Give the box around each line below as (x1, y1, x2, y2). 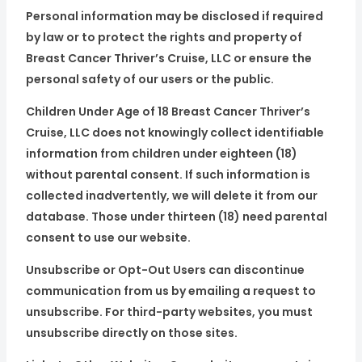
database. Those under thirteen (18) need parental (25, 208, 327, 225)
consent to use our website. (25, 229, 191, 246)
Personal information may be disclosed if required (25, 8, 323, 24)
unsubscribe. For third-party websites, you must (25, 304, 313, 320)
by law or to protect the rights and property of (25, 29, 302, 45)
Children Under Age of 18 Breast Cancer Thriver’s (25, 103, 310, 120)
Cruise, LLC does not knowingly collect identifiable (25, 124, 324, 141)
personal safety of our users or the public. (25, 71, 274, 87)
